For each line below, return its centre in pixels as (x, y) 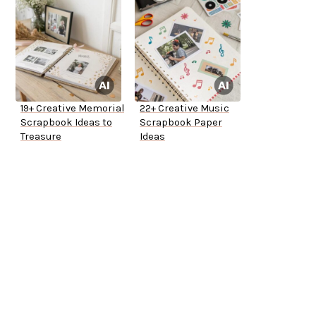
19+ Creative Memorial (72, 109)
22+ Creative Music (184, 109)
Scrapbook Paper (181, 123)
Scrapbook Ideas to (66, 123)
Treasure (41, 137)
